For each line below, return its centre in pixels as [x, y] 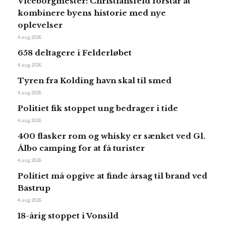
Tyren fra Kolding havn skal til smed [95, 81]
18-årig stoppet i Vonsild [68, 216]
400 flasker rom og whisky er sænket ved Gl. [111, 136]
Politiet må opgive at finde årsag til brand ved [112, 176]
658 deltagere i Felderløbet [75, 53]
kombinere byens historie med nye [92, 13]
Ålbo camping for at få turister [81, 148]
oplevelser [40, 25]
